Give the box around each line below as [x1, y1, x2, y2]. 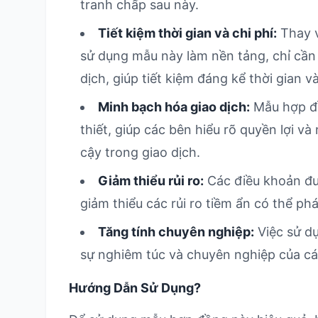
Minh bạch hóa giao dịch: [98, 99, 250, 114]
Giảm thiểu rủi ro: [98, 173, 204, 188]
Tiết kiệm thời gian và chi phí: [98, 26, 277, 40]
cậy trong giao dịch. [80, 145, 200, 160]
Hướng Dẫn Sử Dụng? [69, 280, 201, 295]
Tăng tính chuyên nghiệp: [98, 224, 254, 239]
